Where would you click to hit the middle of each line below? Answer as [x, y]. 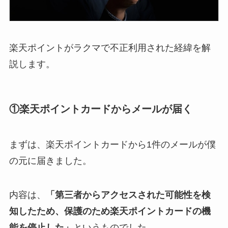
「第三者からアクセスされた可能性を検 [128, 195]
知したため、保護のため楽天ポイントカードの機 [110, 211]
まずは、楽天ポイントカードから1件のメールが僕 [112, 144]
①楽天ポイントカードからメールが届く [101, 109]
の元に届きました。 [50, 161]
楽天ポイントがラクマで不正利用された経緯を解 [110, 48]
